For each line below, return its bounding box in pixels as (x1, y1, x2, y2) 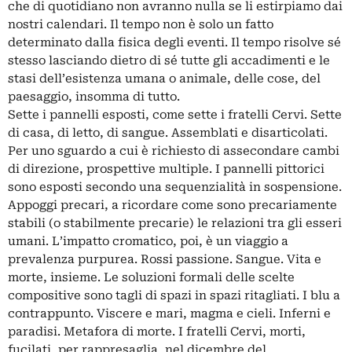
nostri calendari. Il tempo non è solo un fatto (8, 16, 273, 31)
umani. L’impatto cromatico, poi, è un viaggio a (8, 233, 288, 248)
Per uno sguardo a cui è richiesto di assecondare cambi (8, 143, 339, 158)
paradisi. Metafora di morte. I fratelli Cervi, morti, (8, 324, 306, 339)
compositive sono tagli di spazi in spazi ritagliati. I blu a (8, 288, 340, 302)
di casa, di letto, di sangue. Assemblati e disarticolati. (8, 125, 328, 140)
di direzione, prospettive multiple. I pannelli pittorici (8, 161, 324, 176)
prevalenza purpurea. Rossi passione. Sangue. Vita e (8, 251, 321, 266)
